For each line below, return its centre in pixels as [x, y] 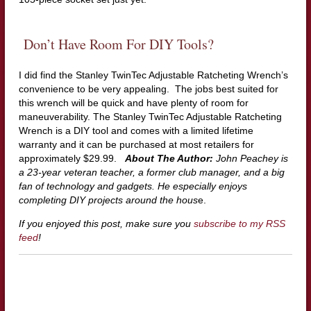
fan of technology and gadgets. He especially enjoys [133, 186]
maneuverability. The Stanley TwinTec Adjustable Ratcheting [150, 116]
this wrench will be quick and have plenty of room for [133, 102]
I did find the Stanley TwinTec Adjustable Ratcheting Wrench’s [153, 75]
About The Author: [169, 158]
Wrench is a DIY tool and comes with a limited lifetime [136, 130]
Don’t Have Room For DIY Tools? [116, 44]
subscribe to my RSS [239, 223]
